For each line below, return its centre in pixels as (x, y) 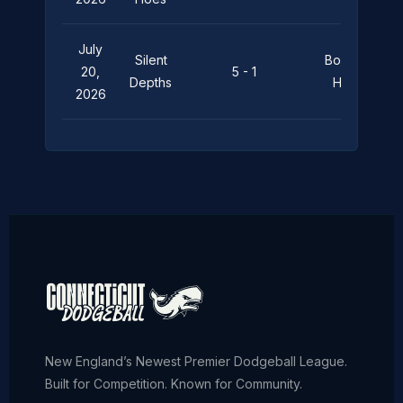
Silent (151, 60)
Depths (151, 82)
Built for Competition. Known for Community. (174, 384)
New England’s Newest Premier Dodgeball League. (196, 361)
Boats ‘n (348, 60)
